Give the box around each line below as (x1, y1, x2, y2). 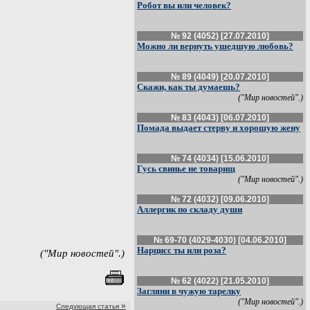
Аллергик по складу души (137, 204, 242, 215)
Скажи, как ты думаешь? (137, 82, 240, 92)
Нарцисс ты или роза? (137, 245, 226, 255)
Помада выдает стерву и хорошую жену (137, 122, 300, 133)
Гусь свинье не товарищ (137, 163, 235, 174)
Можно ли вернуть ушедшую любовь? (137, 41, 293, 51)
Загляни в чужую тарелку (137, 286, 241, 296)
